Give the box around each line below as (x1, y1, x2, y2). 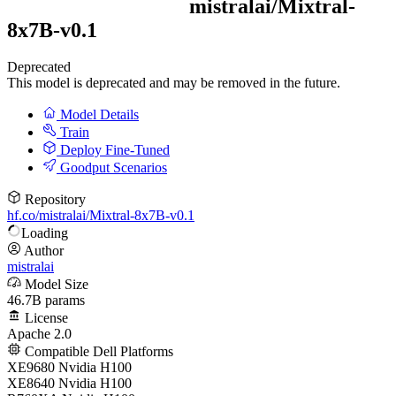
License (21, 310, 68, 326)
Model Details (57, 107, 139, 123)
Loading (21, 225, 68, 241)
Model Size (21, 277, 88, 293)
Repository (21, 192, 86, 208)
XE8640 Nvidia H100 (7, 376, 132, 392)
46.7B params (7, 293, 85, 308)
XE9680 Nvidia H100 (7, 360, 132, 376)
